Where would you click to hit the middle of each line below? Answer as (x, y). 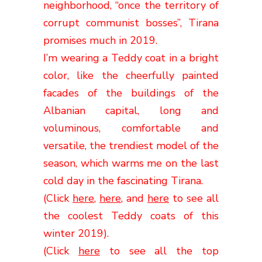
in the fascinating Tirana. (145, 180)
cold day (63, 180)
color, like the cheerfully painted (131, 75)
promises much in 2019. (100, 40)
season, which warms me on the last (131, 163)
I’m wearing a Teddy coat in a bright (131, 58)
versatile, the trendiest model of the (131, 145)
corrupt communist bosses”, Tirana (131, 23)
